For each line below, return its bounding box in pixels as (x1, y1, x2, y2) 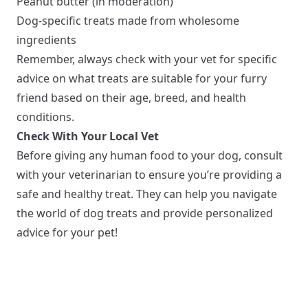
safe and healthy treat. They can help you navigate (16, 186, 277, 201)
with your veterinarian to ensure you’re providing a (16, 167, 282, 182)
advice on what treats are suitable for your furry (16, 71, 267, 86)
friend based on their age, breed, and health (16, 90, 246, 105)
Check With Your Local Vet (16, 129, 159, 144)
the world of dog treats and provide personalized (16, 206, 273, 221)
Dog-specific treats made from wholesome (16, 13, 239, 28)
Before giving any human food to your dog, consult (16, 148, 283, 163)
